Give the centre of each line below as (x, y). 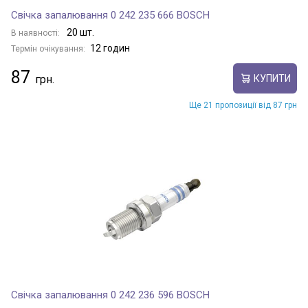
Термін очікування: (48, 49)
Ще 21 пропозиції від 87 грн (243, 105)
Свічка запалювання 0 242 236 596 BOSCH (110, 295)
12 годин (110, 48)
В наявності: (36, 33)
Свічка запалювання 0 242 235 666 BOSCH (110, 15)
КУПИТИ (272, 78)
